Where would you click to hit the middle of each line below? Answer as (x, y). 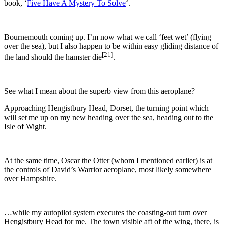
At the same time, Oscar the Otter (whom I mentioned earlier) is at (108, 161)
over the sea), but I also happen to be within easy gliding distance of (111, 46)
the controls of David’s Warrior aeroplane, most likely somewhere (108, 170)
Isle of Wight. (25, 127)
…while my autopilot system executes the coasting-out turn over (105, 213)
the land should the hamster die (53, 57)
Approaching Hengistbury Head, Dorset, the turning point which (106, 108)
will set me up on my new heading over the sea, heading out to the (109, 118)
